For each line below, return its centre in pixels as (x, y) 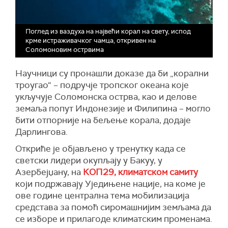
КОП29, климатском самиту (140, 172)
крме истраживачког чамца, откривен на (91, 40)
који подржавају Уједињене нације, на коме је (110, 183)
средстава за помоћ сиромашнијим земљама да (113, 207)
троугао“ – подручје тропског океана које (102, 85)
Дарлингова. (41, 132)
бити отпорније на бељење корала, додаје (103, 120)
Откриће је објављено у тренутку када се (101, 148)
